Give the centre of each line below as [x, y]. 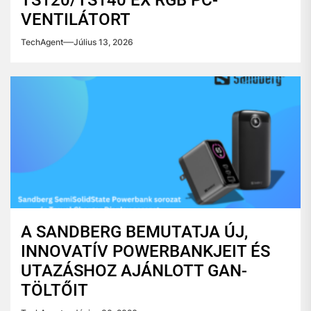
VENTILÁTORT [76, 19]
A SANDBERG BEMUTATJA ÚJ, [134, 232]
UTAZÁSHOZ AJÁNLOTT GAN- [134, 271]
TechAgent [42, 42]
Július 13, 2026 [103, 42]
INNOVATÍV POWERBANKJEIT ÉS [145, 251]
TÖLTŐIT [54, 290]
